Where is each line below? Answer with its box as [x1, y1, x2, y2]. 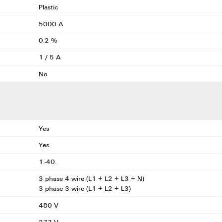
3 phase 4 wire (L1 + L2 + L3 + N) [38, 174, 146, 183]
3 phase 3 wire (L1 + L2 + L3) [38, 184, 133, 193]
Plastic [38, 2, 60, 11]
